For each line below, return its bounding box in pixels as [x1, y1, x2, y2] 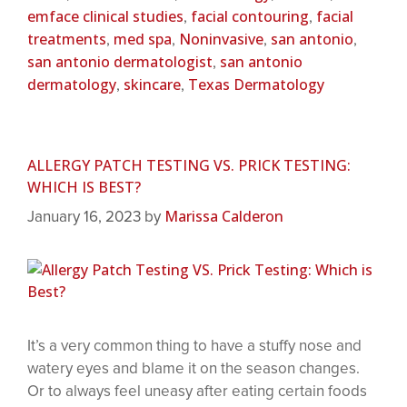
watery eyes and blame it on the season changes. [27, 359, 360, 379]
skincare [124, 74, 181, 94]
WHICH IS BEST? [27, 176, 141, 197]
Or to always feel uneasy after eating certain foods [27, 382, 367, 402]
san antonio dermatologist [27, 51, 213, 72]
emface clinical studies [27, 5, 184, 26]
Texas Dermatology [188, 74, 324, 94]
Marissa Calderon [164, 206, 283, 227]
